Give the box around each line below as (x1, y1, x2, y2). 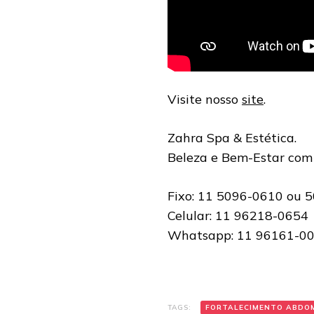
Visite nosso (168, 91, 242, 107)
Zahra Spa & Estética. (168, 130, 296, 146)
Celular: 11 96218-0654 (168, 207, 308, 224)
